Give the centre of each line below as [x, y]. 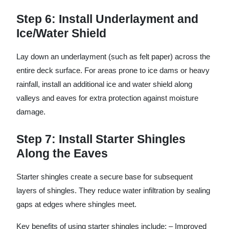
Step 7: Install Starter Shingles [101, 139]
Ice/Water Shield [61, 33]
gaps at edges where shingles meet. [76, 204]
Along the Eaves [62, 153]
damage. [31, 112]
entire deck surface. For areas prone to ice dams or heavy [113, 70]
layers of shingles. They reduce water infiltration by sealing [113, 190]
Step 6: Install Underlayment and [107, 19]
